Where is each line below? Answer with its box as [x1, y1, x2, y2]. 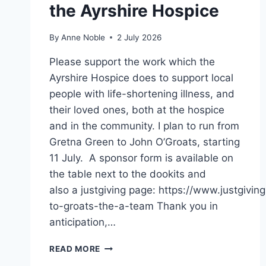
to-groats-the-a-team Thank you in [49, 199, 218, 212]
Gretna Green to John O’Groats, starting [49, 135, 240, 148]
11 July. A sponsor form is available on [49, 151, 233, 164]
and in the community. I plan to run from [49, 119, 239, 132]
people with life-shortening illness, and [49, 87, 235, 100]
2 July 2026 [117, 32, 162, 42]
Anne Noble [61, 32, 106, 42]
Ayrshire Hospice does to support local [49, 71, 233, 84]
